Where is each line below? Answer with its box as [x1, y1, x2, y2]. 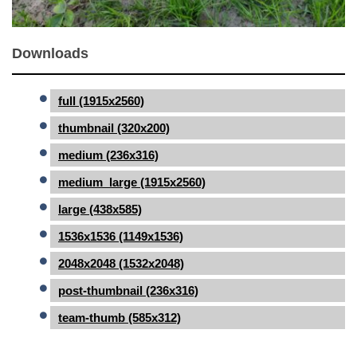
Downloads [12, 45, 88, 62]
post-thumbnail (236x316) [58, 284, 198, 298]
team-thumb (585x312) [58, 311, 181, 325]
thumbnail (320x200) [58, 121, 170, 135]
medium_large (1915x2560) [58, 175, 206, 190]
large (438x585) [58, 202, 142, 217]
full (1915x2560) [58, 94, 144, 108]
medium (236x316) [58, 148, 159, 163]
